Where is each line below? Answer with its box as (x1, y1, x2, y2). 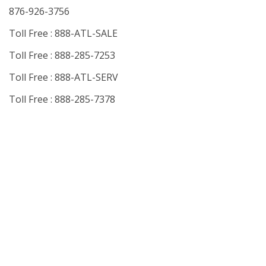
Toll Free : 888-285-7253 (9, 48, 115, 62)
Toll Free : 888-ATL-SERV (9, 70, 118, 84)
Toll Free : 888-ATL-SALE (9, 26, 118, 40)
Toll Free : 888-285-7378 (9, 92, 115, 106)
